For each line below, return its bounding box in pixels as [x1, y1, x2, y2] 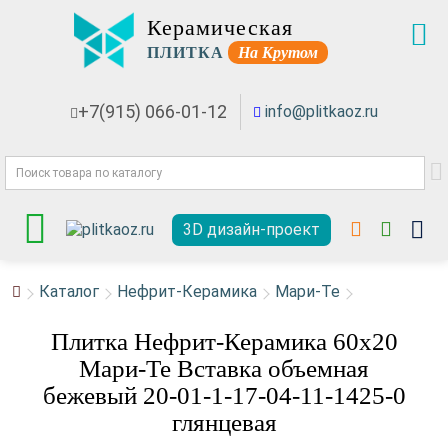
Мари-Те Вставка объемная [79, 355, 369, 382]
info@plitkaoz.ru [265, 102, 378, 121]
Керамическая [147, 14, 293, 40]
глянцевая [171, 409, 277, 436]
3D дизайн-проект [183, 220, 321, 239]
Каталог [39, 282, 99, 301]
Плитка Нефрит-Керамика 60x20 [50, 328, 398, 355]
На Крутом [238, 43, 318, 61]
